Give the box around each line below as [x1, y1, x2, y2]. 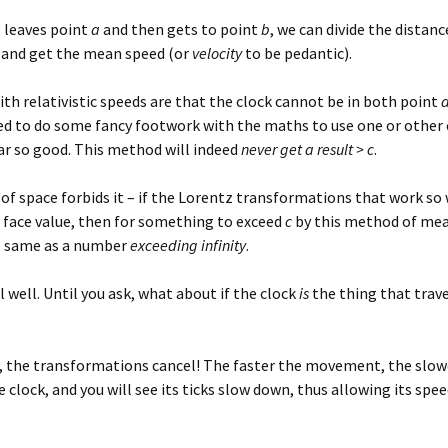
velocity [192, 43, 242, 63]
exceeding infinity [130, 235, 246, 255]
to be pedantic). [242, 43, 352, 63]
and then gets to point [100, 19, 261, 39]
